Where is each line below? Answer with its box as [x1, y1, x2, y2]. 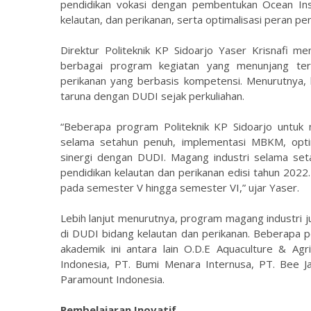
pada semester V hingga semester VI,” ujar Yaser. [60, 180, 299, 194]
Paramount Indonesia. [60, 272, 165, 286]
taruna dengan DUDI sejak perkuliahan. [60, 89, 244, 103]
